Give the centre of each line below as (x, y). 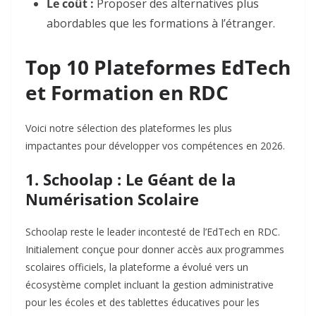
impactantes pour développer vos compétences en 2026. (155, 146)
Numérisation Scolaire (112, 199)
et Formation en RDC (127, 93)
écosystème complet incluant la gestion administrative (150, 285)
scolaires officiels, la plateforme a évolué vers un (137, 267)
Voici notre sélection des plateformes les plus (129, 128)
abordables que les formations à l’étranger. (161, 24)
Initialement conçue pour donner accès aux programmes (155, 250)
